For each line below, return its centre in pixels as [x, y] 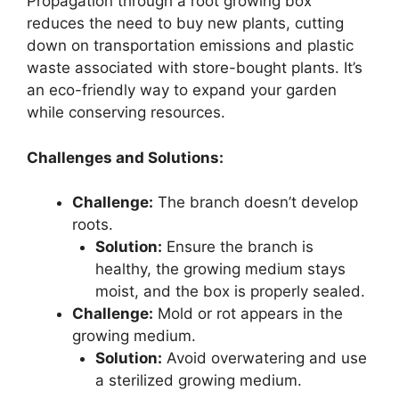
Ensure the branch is [237, 247]
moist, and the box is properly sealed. [230, 292]
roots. [93, 225]
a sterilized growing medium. [198, 381]
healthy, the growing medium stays [220, 269]
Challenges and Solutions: [125, 157]
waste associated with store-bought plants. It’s [195, 68]
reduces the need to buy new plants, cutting [185, 24]
